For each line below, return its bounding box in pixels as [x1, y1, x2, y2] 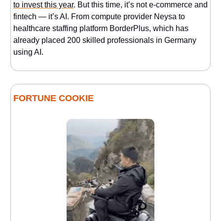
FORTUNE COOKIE [13, 93, 94, 103]
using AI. [13, 47, 43, 56]
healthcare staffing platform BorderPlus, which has [13, 24, 188, 33]
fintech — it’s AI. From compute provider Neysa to [13, 12, 185, 21]
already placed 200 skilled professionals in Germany [13, 36, 196, 44]
